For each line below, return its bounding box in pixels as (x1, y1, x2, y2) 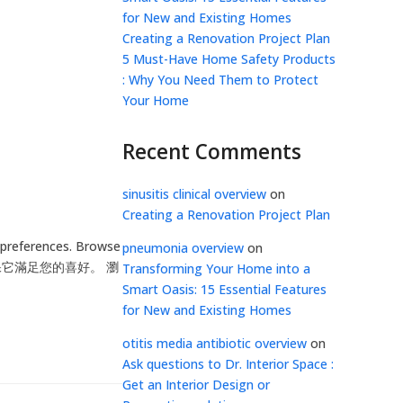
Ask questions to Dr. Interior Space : (122, 355, 334, 372)
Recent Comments (122, 138, 301, 166)
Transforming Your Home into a (122, 260, 310, 277)
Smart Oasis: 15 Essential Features (122, 281, 327, 298)
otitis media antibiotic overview (122, 335, 307, 352)
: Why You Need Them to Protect (122, 71, 318, 88)
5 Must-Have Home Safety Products (122, 50, 336, 67)
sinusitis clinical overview (122, 185, 266, 202)
